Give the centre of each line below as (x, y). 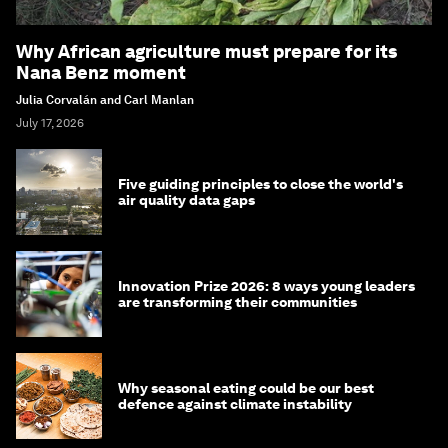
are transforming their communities (237, 302)
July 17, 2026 (50, 123)
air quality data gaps (186, 200)
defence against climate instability (235, 404)
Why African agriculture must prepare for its (206, 52)
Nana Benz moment (101, 73)
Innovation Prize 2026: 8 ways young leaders (266, 286)
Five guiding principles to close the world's (260, 184)
